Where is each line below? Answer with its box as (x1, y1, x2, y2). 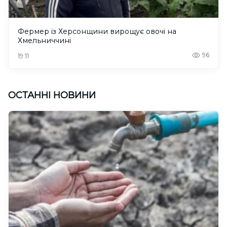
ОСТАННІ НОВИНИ (8, 90, 96, 101)
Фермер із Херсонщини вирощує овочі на (18, 27, 176, 36)
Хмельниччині (18, 36, 71, 46)
